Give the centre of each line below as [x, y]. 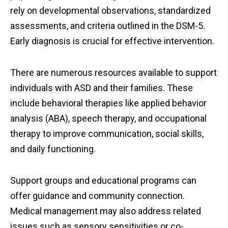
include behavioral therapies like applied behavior [108, 103]
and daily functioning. [53, 149]
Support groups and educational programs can [103, 181]
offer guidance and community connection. [97, 196]
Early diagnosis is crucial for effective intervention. [112, 41]
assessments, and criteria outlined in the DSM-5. [108, 26]
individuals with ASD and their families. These [102, 88]
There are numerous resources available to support [113, 73]
